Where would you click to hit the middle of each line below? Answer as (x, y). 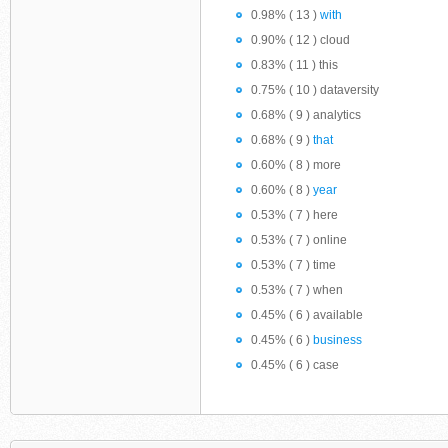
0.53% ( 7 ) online (299, 240)
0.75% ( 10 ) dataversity (315, 90)
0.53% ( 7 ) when (297, 290)
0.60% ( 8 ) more (296, 165)
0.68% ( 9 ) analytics (306, 115)
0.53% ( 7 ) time (293, 265)
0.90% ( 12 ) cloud (300, 40)
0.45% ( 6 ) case (295, 365)
